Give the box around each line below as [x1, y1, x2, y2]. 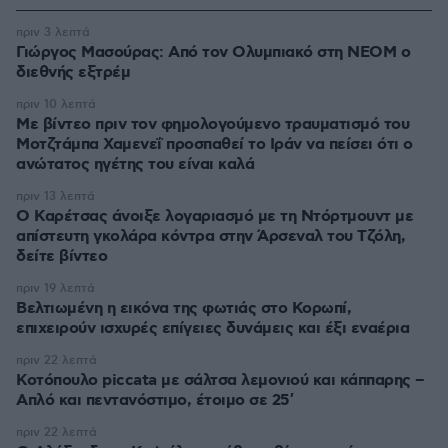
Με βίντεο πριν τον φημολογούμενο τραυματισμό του [16, 114, 409, 135]
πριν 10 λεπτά [16, 97, 96, 112]
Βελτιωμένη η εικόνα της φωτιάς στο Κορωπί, [16, 298, 351, 319]
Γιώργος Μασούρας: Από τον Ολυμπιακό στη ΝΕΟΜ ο [16, 42, 410, 63]
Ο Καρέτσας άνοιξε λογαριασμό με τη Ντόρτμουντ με [16, 206, 413, 227]
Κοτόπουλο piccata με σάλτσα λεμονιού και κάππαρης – [16, 370, 425, 391]
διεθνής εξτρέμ [16, 62, 130, 83]
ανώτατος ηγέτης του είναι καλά [16, 154, 254, 175]
